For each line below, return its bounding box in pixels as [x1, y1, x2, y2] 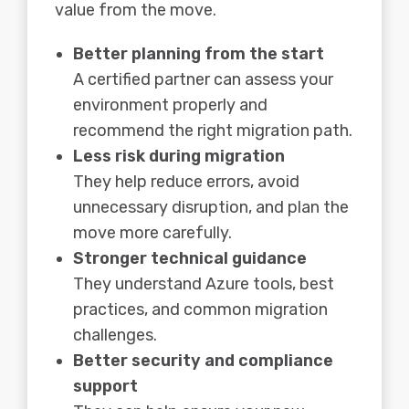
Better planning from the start [73, 43, 324, 64]
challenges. [73, 324, 157, 345]
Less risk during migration [73, 145, 285, 166]
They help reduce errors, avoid [73, 171, 299, 192]
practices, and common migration [73, 299, 328, 320]
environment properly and [73, 94, 267, 115]
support [73, 375, 138, 396]
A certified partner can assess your [73, 68, 333, 89]
